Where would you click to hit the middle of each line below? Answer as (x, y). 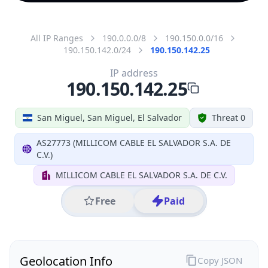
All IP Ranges (57, 38)
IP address (134, 73)
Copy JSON (220, 260)
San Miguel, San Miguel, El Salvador (109, 117)
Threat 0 (229, 117)
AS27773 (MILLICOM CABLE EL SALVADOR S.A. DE (133, 142)
